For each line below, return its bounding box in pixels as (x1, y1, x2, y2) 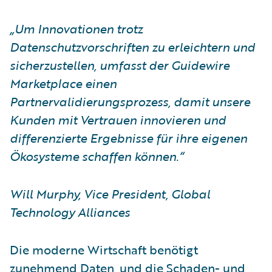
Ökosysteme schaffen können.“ (10, 146, 183, 165)
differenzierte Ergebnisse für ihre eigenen (10, 128, 247, 147)
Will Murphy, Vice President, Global (10, 184, 210, 203)
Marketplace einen (10, 73, 117, 92)
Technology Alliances (10, 202, 130, 221)
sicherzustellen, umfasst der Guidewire (10, 55, 229, 74)
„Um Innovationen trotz (10, 19, 143, 38)
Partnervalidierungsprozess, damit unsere (10, 92, 250, 110)
